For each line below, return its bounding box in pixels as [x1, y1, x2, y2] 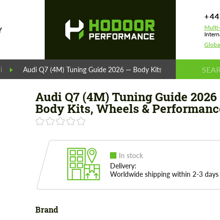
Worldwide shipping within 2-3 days [110, 170, 219, 178]
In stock [118, 151, 143, 160]
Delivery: [110, 162, 137, 170]
